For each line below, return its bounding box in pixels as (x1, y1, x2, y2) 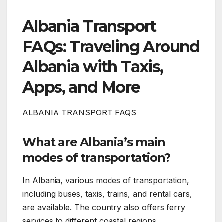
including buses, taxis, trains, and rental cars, (22, 188, 192, 199)
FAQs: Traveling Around (22, 36, 200, 56)
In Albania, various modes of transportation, (22, 175, 189, 185)
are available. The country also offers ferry (22, 202, 185, 212)
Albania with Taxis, (22, 56, 163, 76)
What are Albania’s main (22, 134, 165, 149)
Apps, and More (22, 77, 140, 97)
